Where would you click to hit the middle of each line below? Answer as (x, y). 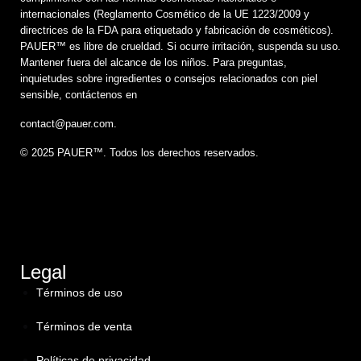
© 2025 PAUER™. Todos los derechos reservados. (139, 152)
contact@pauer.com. (68, 123)
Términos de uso (79, 292)
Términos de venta (84, 326)
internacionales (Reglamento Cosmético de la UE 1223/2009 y (165, 14)
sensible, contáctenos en (79, 94)
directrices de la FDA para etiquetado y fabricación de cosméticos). (177, 30)
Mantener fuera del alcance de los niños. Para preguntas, (154, 62)
